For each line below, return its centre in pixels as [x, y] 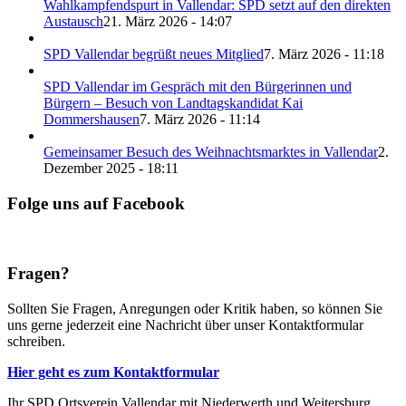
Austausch [73, 22]
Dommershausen [92, 120]
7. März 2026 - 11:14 [200, 120]
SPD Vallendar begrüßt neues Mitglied [154, 54]
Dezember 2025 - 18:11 [111, 169]
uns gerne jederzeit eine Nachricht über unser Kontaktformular [185, 325]
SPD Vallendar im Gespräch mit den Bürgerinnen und [198, 87]
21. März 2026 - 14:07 [168, 22]
